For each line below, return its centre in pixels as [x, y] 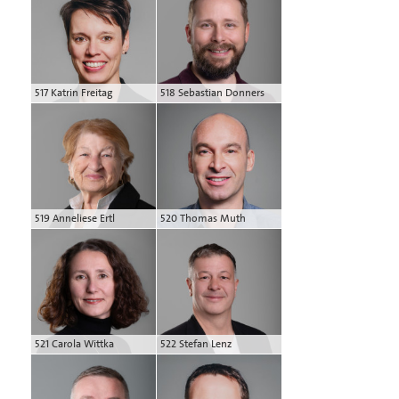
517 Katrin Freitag [73, 92]
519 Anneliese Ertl [75, 218]
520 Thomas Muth [203, 218]
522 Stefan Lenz [196, 343]
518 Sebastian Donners [212, 92]
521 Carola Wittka [74, 343]
